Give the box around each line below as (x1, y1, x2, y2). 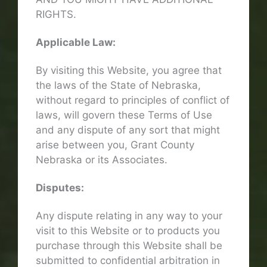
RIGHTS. (36, 8, 76, 20)
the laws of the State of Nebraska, (36, 79, 201, 91)
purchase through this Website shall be (36, 239, 222, 252)
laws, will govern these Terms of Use (36, 108, 212, 121)
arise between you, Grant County (36, 138, 194, 151)
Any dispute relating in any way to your (36, 209, 222, 222)
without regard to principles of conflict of (36, 94, 229, 106)
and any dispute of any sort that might (36, 123, 220, 136)
